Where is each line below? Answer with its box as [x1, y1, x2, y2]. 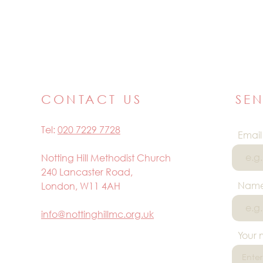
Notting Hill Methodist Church [41, 151, 171, 164]
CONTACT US [41, 92, 142, 107]
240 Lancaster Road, [41, 166, 133, 178]
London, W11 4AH [41, 180, 120, 192]
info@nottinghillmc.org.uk [41, 208, 154, 220]
